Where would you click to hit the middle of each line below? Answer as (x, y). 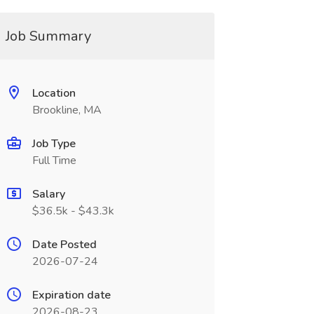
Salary (48, 194)
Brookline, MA (67, 110)
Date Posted (64, 245)
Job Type (54, 144)
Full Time (54, 161)
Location (54, 93)
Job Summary (48, 36)
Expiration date (71, 295)
